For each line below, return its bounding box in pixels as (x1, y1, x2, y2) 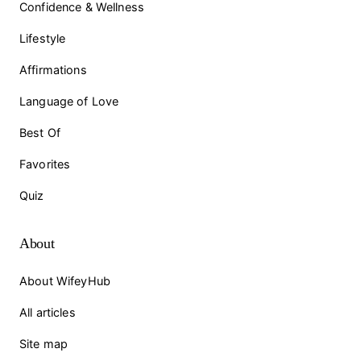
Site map (19, 336, 68, 351)
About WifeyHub (19, 273, 111, 288)
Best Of (19, 125, 61, 139)
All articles (19, 305, 76, 319)
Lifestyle (19, 31, 66, 45)
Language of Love (19, 93, 119, 108)
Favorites (19, 156, 71, 171)
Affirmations (19, 62, 87, 77)
